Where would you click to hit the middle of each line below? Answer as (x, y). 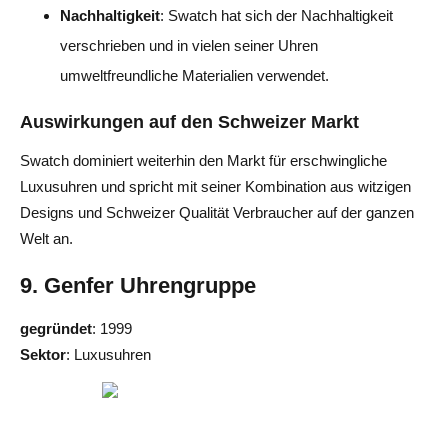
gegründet (56, 328)
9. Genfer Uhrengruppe (138, 285)
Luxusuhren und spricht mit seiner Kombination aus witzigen (215, 186)
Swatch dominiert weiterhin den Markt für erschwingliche (203, 160)
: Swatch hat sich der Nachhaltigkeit (276, 15)
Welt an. (46, 238)
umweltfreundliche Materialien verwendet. (194, 75)
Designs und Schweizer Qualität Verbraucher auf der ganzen (217, 212)
